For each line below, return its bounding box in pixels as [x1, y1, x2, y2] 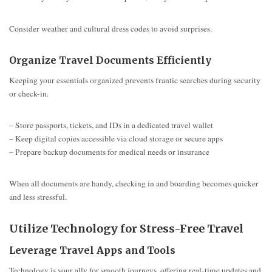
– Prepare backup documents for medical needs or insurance [9, 146, 209, 158]
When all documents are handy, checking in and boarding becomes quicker [9, 178, 259, 189]
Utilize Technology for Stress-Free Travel [9, 222, 243, 236]
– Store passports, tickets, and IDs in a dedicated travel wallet [9, 120, 213, 131]
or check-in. [9, 88, 49, 100]
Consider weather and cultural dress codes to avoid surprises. [9, 23, 212, 35]
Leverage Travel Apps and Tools [9, 243, 175, 256]
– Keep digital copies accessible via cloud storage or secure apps [9, 133, 223, 144]
